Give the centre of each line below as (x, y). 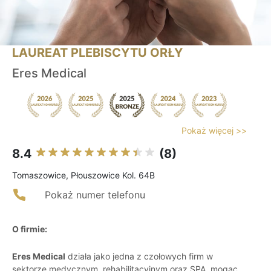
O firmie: (30, 229)
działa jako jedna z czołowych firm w (139, 256)
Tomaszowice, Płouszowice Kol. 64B (83, 175)
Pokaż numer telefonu (95, 195)
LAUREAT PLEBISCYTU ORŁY (97, 53)
